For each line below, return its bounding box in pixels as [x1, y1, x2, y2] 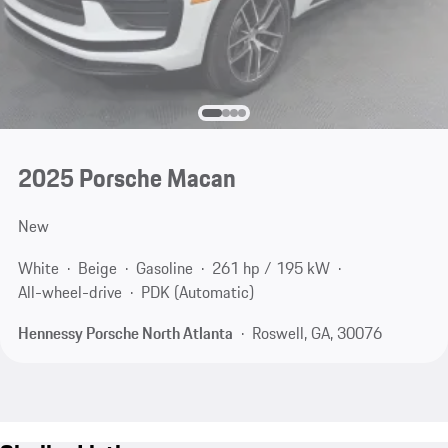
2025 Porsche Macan [17, 159, 236, 198]
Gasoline [135, 255, 193, 280]
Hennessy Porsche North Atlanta [17, 321, 233, 346]
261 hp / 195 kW [211, 255, 330, 280]
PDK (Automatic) [140, 279, 254, 304]
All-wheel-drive [17, 279, 122, 304]
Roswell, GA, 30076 [251, 321, 382, 346]
